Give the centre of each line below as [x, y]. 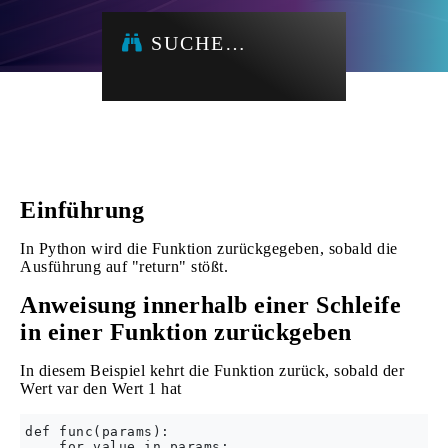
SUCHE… [195, 43]
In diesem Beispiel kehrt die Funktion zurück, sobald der [212, 370]
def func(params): [97, 431]
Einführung [82, 210]
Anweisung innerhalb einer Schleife [210, 305]
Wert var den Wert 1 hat [101, 388]
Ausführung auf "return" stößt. [124, 266]
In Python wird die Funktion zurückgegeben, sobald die [209, 248]
